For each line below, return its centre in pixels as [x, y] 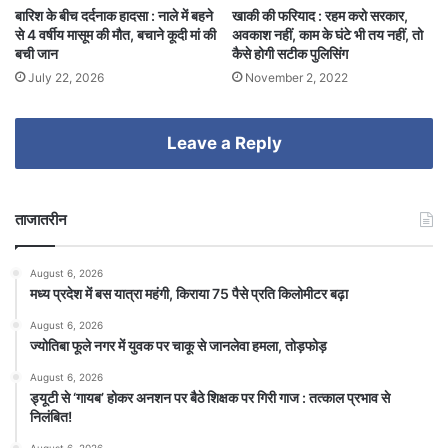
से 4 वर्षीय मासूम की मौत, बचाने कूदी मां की [115, 35]
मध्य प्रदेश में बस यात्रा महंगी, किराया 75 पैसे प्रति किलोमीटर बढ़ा [189, 294]
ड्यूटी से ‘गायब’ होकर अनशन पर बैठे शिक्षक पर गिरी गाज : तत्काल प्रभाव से [210, 398]
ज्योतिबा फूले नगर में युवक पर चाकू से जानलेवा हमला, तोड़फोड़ [178, 346]
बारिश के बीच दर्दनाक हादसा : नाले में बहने [114, 16]
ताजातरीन [41, 220]
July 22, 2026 [66, 78]
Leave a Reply [224, 143]
